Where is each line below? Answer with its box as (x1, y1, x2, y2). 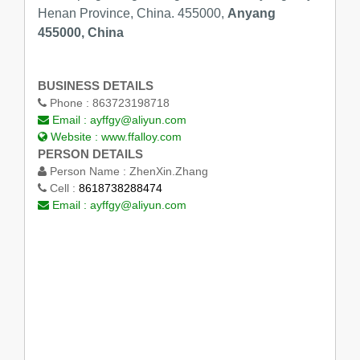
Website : (47, 130, 101, 144)
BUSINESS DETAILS (37, 79, 153, 93)
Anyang (227, 6, 276, 20)
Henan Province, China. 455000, (37, 6, 227, 20)
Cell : (46, 182, 79, 195)
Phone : (46, 96, 92, 110)
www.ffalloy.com (100, 130, 182, 144)
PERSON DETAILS (37, 147, 143, 162)
